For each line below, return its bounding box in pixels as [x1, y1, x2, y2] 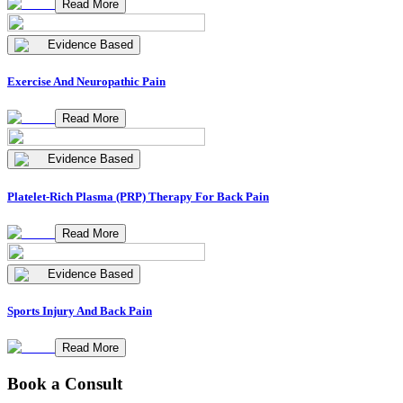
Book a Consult [7, 373, 122, 393]
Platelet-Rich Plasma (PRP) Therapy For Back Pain [7, 189, 269, 203]
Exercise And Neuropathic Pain [7, 75, 166, 89]
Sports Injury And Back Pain [7, 303, 152, 318]
